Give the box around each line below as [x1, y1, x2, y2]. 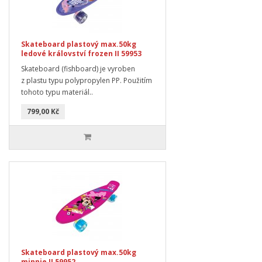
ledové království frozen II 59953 [21, 48, 142, 58]
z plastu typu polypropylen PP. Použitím [21, 75, 152, 85]
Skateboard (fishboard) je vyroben [21, 63, 135, 74]
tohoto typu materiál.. [21, 87, 93, 97]
